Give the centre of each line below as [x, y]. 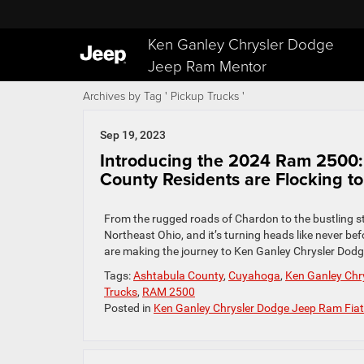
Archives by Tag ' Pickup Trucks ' [164, 95]
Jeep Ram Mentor [207, 66]
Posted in [129, 308]
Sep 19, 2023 [133, 135]
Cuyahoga [254, 275]
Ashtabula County [178, 275]
